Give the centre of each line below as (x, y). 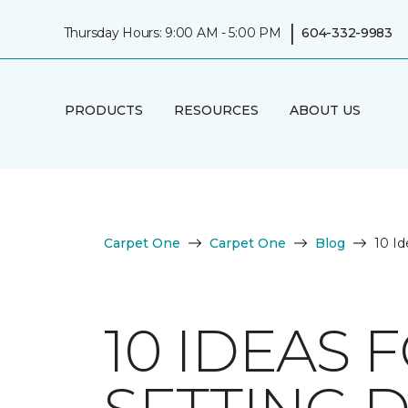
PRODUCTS (103, 110)
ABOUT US (325, 110)
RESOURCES (216, 110)
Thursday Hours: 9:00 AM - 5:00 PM (172, 32)
